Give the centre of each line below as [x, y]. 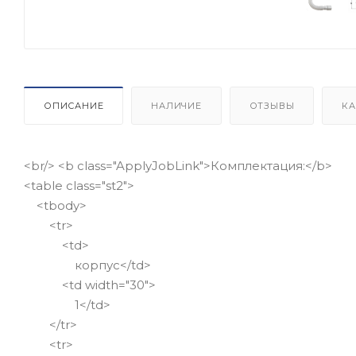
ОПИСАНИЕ [74, 105]
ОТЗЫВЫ [272, 105]
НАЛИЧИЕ [176, 105]
